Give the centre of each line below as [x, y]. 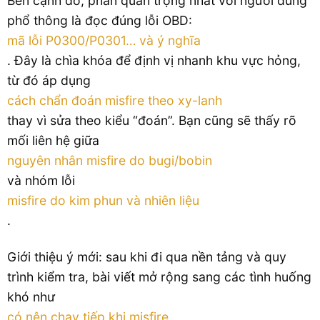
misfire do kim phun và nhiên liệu [103, 200]
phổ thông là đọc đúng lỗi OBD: [100, 20]
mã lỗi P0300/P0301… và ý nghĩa [104, 40]
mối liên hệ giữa [53, 140]
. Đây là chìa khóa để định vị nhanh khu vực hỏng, [154, 60]
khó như [31, 296]
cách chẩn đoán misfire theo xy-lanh [115, 100]
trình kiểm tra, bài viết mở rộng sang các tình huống [159, 276]
